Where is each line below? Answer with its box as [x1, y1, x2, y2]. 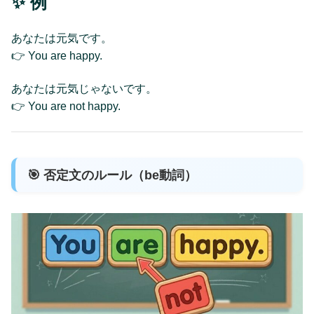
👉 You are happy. [11, 49, 102, 62]
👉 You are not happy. [11, 100, 121, 113]
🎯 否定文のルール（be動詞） [27, 168, 197, 183]
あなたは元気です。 [11, 32, 112, 44]
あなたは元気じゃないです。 [11, 83, 157, 95]
